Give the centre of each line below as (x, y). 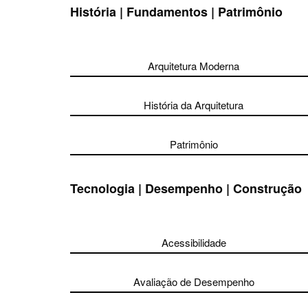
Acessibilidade (194, 242)
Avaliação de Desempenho (194, 282)
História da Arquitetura (194, 105)
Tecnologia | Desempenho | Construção (186, 188)
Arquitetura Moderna (194, 66)
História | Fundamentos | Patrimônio (176, 12)
